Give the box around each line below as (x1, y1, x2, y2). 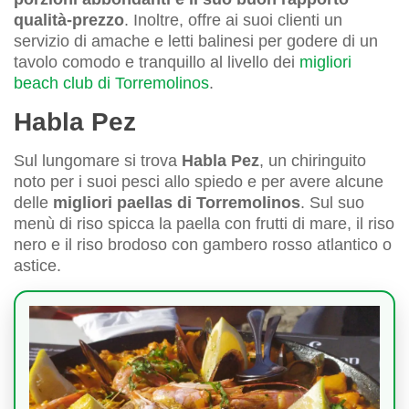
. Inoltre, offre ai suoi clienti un (124, 10, 342, 29)
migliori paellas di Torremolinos (53, 193, 300, 212)
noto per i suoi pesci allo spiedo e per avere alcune (14, 172, 383, 191)
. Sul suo (300, 193, 364, 212)
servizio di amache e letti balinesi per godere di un (14, 31, 378, 50)
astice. (14, 256, 61, 275)
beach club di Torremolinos (14, 73, 209, 92)
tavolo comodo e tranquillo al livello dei (14, 52, 299, 71)
